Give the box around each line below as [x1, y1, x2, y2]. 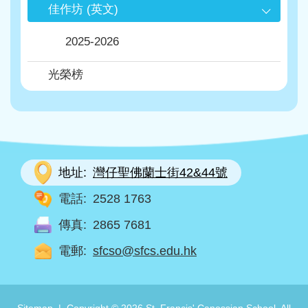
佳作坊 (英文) [48, 3, 118, 16]
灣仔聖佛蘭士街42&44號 [93, 166, 228, 179]
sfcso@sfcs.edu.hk [93, 244, 197, 258]
